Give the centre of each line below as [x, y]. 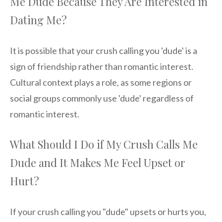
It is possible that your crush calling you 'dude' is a [104, 51]
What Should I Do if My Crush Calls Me [104, 144]
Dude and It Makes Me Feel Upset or [98, 163]
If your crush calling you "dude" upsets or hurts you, [108, 212]
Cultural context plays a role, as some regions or [101, 83]
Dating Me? [38, 20]
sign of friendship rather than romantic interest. [102, 67]
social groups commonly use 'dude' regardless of [102, 98]
